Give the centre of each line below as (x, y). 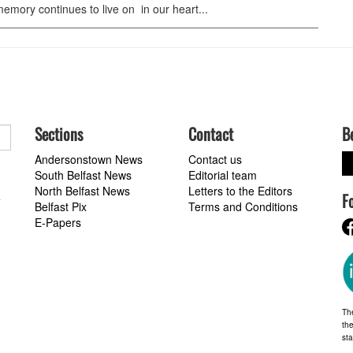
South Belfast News (83, 175)
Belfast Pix (61, 207)
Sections (59, 134)
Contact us (215, 160)
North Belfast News (82, 191)
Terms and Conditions (243, 207)
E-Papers (58, 223)
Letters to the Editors (240, 191)
